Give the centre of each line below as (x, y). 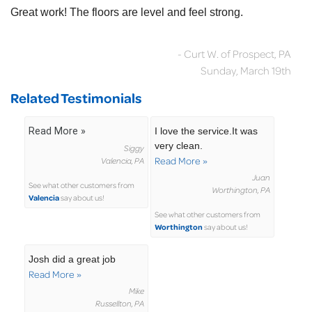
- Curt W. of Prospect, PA (234, 54)
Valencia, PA (122, 161)
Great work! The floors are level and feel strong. (128, 13)
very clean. (179, 146)
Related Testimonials (76, 98)
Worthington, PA (241, 190)
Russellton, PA (119, 304)
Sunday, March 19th (246, 71)
